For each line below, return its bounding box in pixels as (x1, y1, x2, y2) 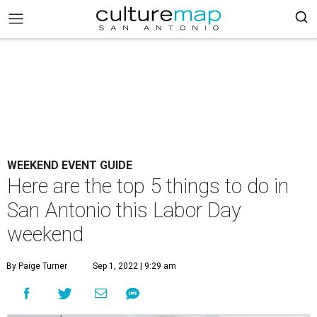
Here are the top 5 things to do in (7, 174, 289, 198)
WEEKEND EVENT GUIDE (7, 158, 132, 172)
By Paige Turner (6, 261, 67, 271)
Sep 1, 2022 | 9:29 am (93, 261, 176, 271)
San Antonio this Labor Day (7, 198, 241, 222)
